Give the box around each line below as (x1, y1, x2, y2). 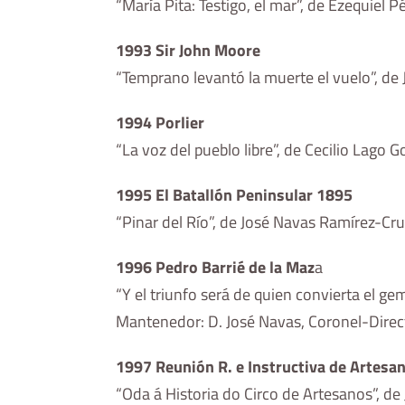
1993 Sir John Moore (116, 38, 261, 63)
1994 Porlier (116, 110, 205, 136)
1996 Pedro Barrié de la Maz (116, 255, 316, 280)
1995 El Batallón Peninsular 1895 (116, 183, 353, 208)
